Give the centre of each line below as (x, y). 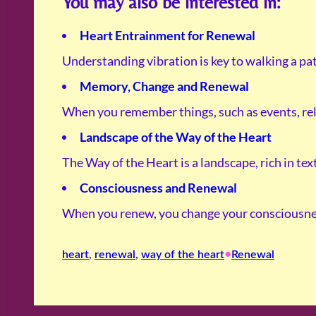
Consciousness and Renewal (158, 188)
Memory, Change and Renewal (164, 86)
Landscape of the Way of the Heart (176, 137)
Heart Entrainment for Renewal (168, 36)
